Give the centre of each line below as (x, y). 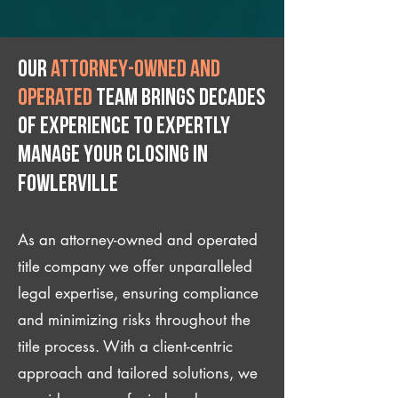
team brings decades (179, 99)
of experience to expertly (124, 127)
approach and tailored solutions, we (138, 373)
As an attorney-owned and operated (138, 240)
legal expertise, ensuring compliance (138, 293)
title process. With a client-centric (125, 346)
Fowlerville (68, 185)
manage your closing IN (113, 156)
